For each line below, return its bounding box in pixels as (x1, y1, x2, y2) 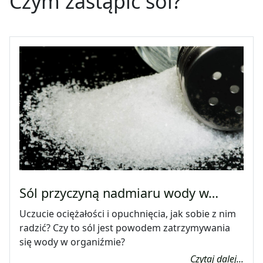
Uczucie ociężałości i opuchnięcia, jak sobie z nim (19, 207, 236, 220)
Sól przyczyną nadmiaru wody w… (19, 184, 218, 201)
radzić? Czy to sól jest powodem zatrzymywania (19, 221, 230, 234)
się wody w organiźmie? (19, 235, 125, 248)
